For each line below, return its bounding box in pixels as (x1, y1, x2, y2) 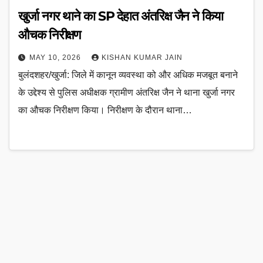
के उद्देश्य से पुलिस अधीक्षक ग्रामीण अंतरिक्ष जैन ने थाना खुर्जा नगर (18, 87, 235, 98)
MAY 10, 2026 (29, 53, 83, 62)
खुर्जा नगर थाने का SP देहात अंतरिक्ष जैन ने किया (18, 8, 223, 25)
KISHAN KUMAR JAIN (102, 53, 183, 62)
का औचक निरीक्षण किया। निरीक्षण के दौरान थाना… (18, 105, 192, 116)
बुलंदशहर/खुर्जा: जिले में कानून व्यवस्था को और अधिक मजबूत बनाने (18, 70, 238, 80)
